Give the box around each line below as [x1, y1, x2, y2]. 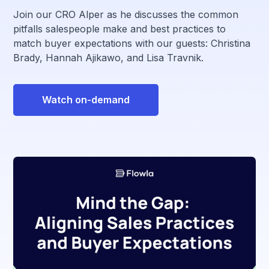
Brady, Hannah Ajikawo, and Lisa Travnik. [13, 52, 204, 64]
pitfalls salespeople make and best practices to [13, 23, 226, 35]
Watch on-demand [42, 94, 130, 106]
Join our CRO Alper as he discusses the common [13, 8, 239, 20]
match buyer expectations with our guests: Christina [13, 37, 251, 49]
